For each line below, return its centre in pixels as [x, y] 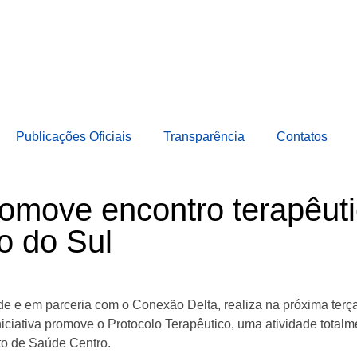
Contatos [302, 136]
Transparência [204, 136]
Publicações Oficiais [74, 136]
